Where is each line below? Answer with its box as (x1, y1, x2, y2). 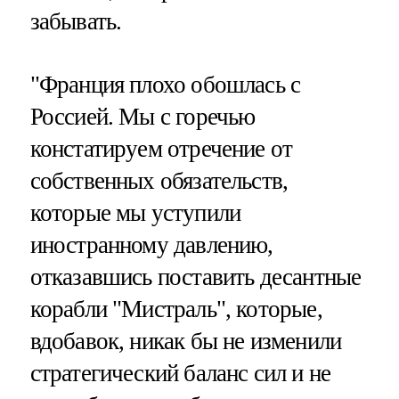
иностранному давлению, (29, 232, 273, 259)
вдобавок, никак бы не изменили (29, 328, 342, 355)
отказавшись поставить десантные (29, 264, 362, 291)
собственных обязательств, (29, 167, 289, 195)
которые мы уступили (29, 199, 241, 227)
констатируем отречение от (29, 135, 293, 163)
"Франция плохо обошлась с (29, 71, 301, 99)
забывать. (29, 7, 122, 35)
